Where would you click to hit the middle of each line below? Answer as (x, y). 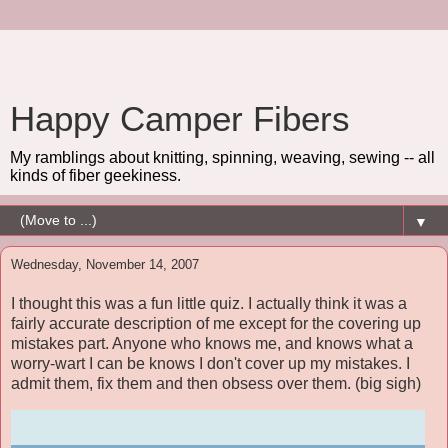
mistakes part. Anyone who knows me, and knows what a (212, 343)
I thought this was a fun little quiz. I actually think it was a (209, 303)
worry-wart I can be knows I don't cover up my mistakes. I (210, 363)
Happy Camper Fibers (180, 119)
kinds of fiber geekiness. (95, 175)
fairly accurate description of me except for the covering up (216, 323)
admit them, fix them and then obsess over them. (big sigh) (216, 383)
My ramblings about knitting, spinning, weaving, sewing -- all (222, 157)
